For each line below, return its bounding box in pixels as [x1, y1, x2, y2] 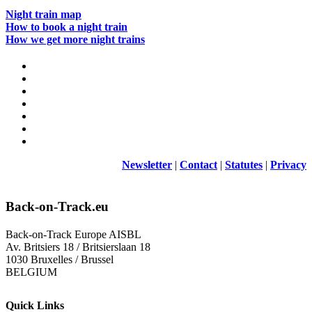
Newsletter [122, 158, 172, 171]
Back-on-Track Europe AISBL [6, 228, 141, 240]
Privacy [270, 158, 306, 171]
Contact [180, 158, 217, 171]
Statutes [225, 158, 263, 171]
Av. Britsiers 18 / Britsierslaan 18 [6, 240, 150, 253]
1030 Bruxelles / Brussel [6, 253, 114, 265]
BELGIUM [6, 265, 57, 278]
